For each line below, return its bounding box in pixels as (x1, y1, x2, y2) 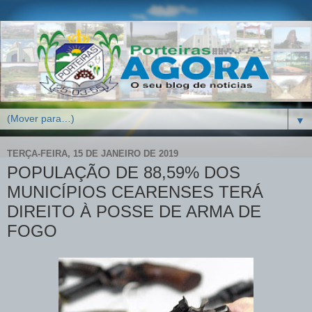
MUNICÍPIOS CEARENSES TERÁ (7, 182, 263, 202)
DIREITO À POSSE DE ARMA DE (7, 202, 261, 221)
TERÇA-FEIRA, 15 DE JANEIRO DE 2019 (7, 148, 178, 159)
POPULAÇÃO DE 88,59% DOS (7, 163, 240, 182)
